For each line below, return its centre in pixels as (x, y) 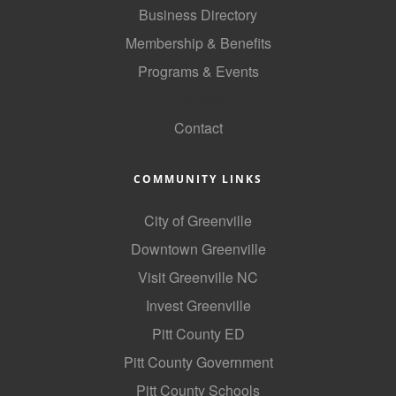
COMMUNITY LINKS (198, 179)
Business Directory (198, 15)
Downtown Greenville (198, 249)
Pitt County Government (198, 362)
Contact (198, 128)
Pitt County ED (198, 334)
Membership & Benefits (198, 43)
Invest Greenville (198, 306)
